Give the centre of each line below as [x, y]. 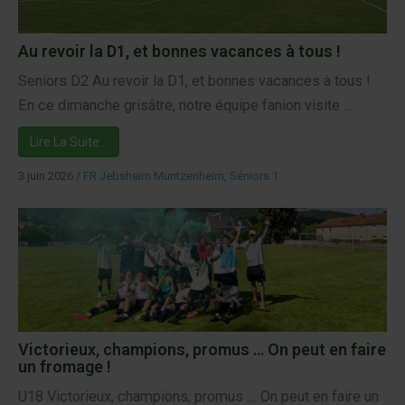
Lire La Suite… [69, 141]
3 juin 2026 [46, 175]
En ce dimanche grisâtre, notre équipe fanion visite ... [185, 105]
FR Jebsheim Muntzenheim [154, 175]
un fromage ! [65, 366]
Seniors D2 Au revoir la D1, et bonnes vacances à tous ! [194, 80]
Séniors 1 [254, 175]
